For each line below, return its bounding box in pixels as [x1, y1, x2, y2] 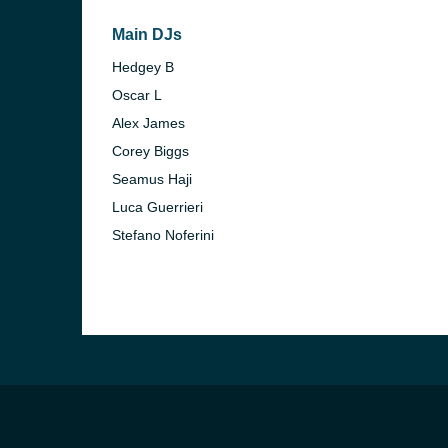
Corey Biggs [112, 143, 189, 159]
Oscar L [112, 87, 162, 103]
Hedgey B [112, 59, 174, 75]
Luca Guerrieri [112, 199, 203, 215]
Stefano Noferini [112, 227, 214, 243]
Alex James [112, 115, 185, 131]
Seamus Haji [112, 171, 192, 187]
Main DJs [112, 26, 182, 43]
